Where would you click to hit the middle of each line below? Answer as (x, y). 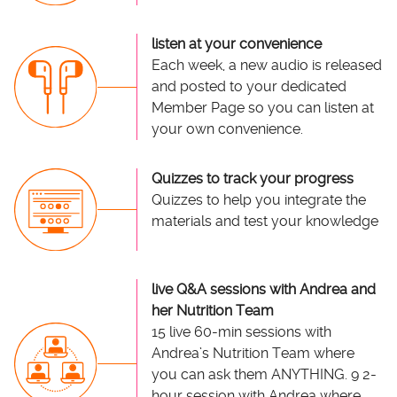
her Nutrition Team (212, 310)
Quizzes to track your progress (252, 179)
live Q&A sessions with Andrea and (263, 289)
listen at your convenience (236, 44)
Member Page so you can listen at (262, 108)
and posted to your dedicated (249, 87)
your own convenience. (227, 129)
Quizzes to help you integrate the (258, 200)
